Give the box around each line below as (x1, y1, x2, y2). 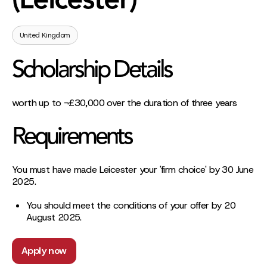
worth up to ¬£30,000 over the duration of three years (12, 96, 237, 109)
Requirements (12, 125, 132, 150)
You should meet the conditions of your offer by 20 (26, 198, 235, 212)
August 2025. (26, 210, 82, 223)
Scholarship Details (12, 58, 172, 83)
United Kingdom (20, 30, 70, 40)
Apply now (21, 244, 67, 257)
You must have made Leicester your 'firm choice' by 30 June (12, 163, 254, 176)
